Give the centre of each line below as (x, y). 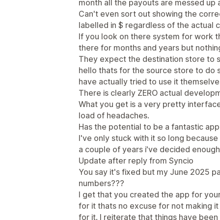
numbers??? (101, 183)
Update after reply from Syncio (136, 161)
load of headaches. (114, 115)
